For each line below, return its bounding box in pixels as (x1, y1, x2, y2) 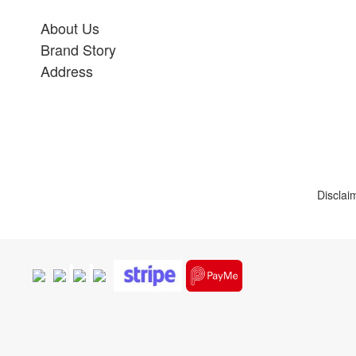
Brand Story (41, 38, 116, 60)
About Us (41, 17, 99, 38)
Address (41, 60, 93, 81)
